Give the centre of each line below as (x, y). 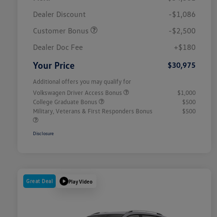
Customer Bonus (62, 31)
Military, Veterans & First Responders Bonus (93, 111)
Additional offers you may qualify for (82, 82)
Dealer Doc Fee (58, 47)
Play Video (80, 181)
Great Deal (39, 181)
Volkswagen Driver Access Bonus (78, 93)
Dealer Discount (59, 14)
